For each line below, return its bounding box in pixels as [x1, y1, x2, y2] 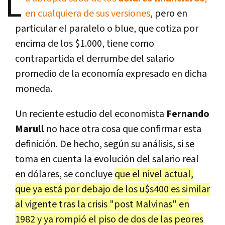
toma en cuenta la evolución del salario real [15, 152, 199, 166]
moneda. [15, 82, 52, 95]
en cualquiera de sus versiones [25, 7, 150, 20]
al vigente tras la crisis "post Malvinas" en [15, 197, 189, 211]
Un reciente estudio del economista [15, 107, 164, 121]
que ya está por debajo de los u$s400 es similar [15, 182, 210, 196]
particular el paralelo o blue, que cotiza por [15, 22, 198, 35]
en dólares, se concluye [15, 167, 115, 181]
